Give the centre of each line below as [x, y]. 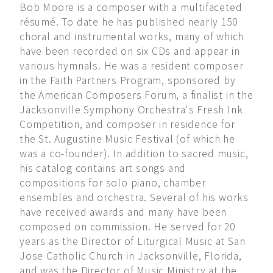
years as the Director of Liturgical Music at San [133, 242]
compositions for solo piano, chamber [113, 183]
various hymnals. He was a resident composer [132, 66]
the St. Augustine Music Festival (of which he [127, 139]
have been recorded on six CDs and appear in [130, 51]
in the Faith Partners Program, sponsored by [128, 81]
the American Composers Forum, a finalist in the [136, 95]
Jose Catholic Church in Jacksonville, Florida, [131, 256]
